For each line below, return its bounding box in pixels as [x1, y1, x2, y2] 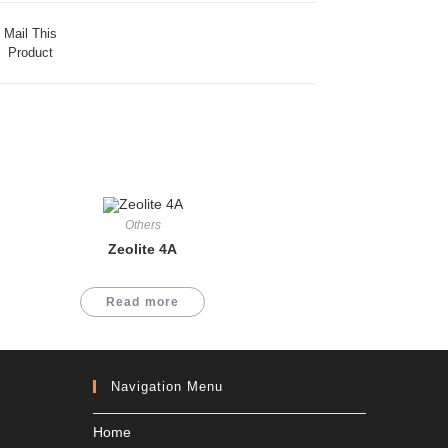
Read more [105, 295, 180, 310]
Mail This [3, 26, 57, 41]
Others [124, 218, 161, 233]
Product [7, 45, 53, 60]
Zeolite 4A [108, 241, 178, 258]
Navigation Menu [111, 378, 224, 394]
